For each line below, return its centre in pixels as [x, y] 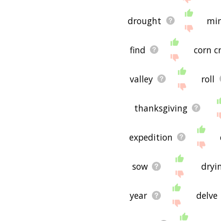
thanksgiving [161, 108]
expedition [151, 137]
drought [145, 20]
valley [141, 79]
